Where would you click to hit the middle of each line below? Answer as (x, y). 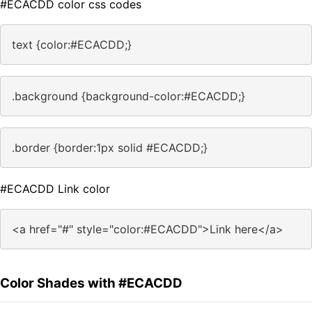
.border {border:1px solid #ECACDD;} (110, 148)
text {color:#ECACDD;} (72, 45)
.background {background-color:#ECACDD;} (128, 96)
